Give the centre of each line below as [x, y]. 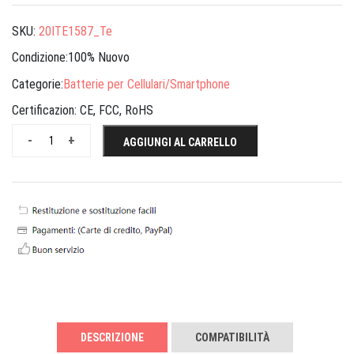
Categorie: [38, 84]
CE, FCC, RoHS [117, 111]
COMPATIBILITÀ [232, 338]
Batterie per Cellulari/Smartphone [147, 84]
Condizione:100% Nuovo [71, 58]
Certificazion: [46, 111]
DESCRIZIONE [112, 338]
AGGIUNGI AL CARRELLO [180, 143]
